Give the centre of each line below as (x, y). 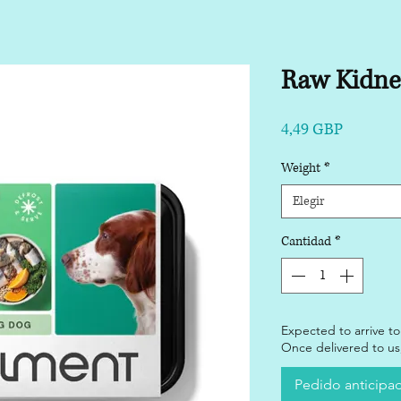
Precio (364, 129)
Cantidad (306, 242)
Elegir (309, 201)
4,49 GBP (312, 130)
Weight (301, 168)
